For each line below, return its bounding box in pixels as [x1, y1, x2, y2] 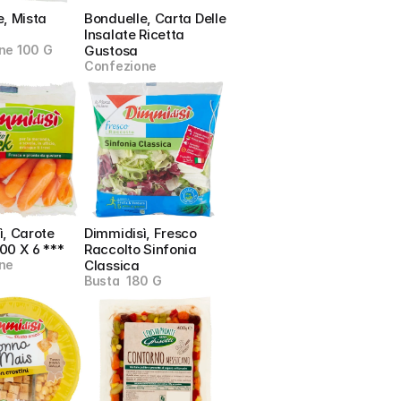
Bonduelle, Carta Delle [84, 10, 226, 27]
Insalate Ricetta [84, 26, 185, 43]
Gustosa [84, 42, 138, 59]
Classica [84, 257, 140, 274]
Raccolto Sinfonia [84, 241, 197, 258]
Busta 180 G [84, 273, 162, 288]
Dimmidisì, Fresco [84, 225, 197, 242]
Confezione [84, 58, 158, 73]
